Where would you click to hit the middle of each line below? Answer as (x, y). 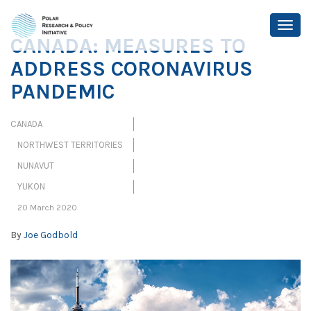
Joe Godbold (51, 235)
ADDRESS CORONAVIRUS (132, 69)
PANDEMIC (62, 92)
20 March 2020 (47, 208)
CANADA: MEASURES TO (128, 46)
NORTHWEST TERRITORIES (70, 145)
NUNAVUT (36, 166)
